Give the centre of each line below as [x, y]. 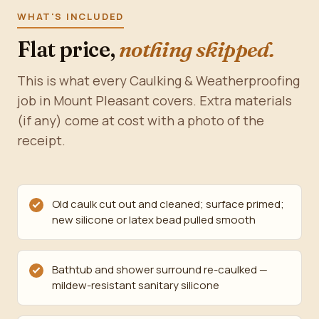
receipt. [41, 140]
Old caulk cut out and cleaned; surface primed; [168, 204]
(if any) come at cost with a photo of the [141, 120]
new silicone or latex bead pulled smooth [154, 220]
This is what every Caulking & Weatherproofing [158, 80]
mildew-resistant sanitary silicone [136, 285]
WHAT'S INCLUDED [71, 16]
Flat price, [68, 49]
